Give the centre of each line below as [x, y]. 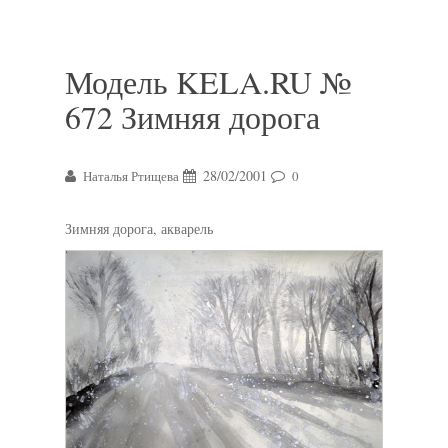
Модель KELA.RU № [208, 81]
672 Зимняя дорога [192, 116]
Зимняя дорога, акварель [139, 228]
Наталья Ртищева [131, 176]
